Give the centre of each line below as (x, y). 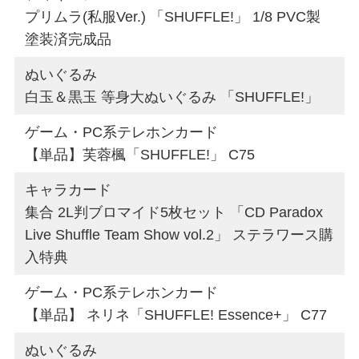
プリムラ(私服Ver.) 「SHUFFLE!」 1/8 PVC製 (173, 16)
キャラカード (69, 190)
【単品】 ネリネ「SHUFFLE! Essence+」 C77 (176, 315)
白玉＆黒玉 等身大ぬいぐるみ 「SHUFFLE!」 (172, 97)
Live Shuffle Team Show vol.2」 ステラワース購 (179, 234)
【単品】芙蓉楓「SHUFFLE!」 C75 (140, 154)
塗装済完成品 (69, 39)
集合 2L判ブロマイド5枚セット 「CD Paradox (174, 212)
